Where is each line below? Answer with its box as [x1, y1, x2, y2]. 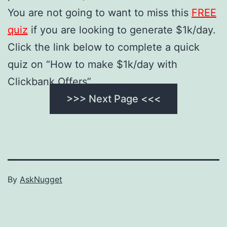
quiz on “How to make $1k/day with [8, 58, 177, 70]
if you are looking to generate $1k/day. [28, 23, 216, 36]
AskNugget [20, 174, 62, 184]
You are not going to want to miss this [8, 6, 192, 19]
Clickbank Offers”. [8, 75, 93, 88]
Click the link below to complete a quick [8, 41, 200, 53]
